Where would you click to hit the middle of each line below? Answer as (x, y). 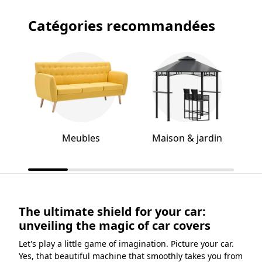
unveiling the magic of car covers (115, 226)
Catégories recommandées (122, 26)
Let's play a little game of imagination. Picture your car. (126, 244)
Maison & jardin (187, 138)
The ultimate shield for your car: (112, 212)
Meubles (81, 138)
